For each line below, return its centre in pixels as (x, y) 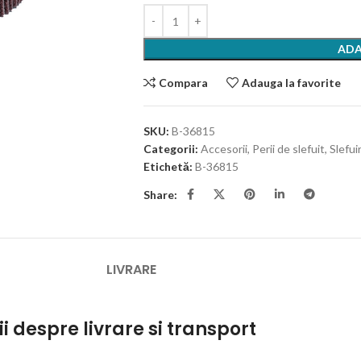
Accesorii (224, 149)
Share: (160, 194)
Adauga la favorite (292, 83)
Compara (184, 83)
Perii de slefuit (288, 149)
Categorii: (170, 149)
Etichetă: (168, 166)
